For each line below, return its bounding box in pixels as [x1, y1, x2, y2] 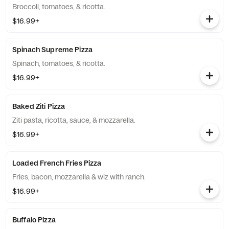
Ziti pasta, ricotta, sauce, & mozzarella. [12, 116, 135, 125]
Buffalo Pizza [12, 215, 56, 224]
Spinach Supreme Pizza [12, 45, 93, 54]
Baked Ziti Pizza [12, 102, 65, 111]
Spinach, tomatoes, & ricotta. [12, 59, 105, 68]
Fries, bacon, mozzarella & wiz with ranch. [12, 172, 146, 181]
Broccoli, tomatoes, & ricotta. [12, 2, 105, 11]
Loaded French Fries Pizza [12, 158, 102, 168]
